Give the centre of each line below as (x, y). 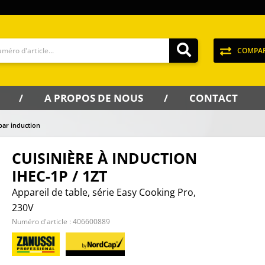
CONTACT (214, 98)
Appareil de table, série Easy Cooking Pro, (104, 192)
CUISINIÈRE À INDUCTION (104, 158)
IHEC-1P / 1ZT (59, 176)
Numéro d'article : (42, 222)
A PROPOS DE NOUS (94, 98)
